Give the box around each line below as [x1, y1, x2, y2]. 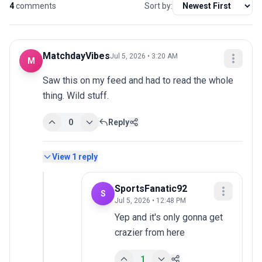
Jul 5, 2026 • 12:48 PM [115, 196, 186, 205]
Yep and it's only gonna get [115, 212, 223, 223]
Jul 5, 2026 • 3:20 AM [110, 52, 178, 61]
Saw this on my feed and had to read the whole [43, 75, 233, 87]
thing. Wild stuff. [43, 90, 109, 102]
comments [16, 1, 56, 11]
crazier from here [115, 227, 185, 239]
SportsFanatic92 [115, 183, 187, 195]
